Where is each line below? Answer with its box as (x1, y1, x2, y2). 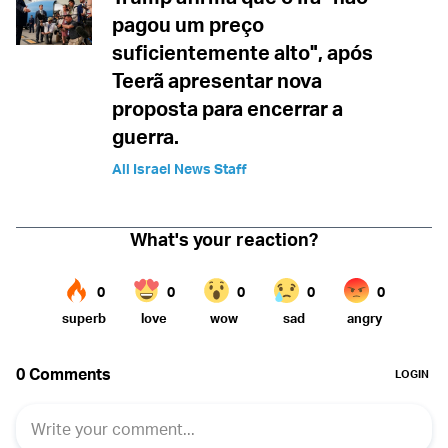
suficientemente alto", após (112, 40, 373, 66)
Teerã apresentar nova (112, 68, 322, 94)
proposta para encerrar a (112, 96, 343, 122)
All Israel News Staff (112, 160, 247, 178)
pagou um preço (112, 12, 264, 38)
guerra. (112, 124, 179, 150)
